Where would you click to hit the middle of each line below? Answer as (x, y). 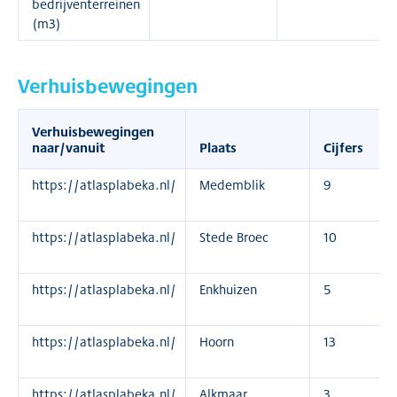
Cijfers (343, 147)
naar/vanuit (68, 147)
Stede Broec (234, 237)
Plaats (218, 147)
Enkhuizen (228, 289)
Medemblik (232, 185)
